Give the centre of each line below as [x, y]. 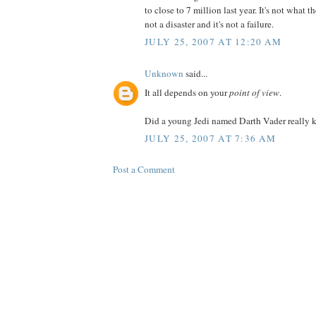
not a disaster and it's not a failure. [209, 24]
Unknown [164, 74]
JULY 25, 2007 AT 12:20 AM [213, 42]
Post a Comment [144, 170]
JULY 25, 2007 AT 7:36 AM [211, 139]
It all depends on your [187, 92]
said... [195, 74]
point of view [254, 92]
